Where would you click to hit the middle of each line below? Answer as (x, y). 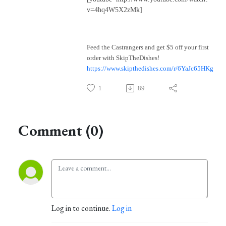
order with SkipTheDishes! (123, 58)
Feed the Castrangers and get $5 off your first (148, 47)
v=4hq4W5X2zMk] (115, 10)
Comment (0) (61, 131)
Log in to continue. (82, 208)
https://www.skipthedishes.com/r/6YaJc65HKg (150, 69)
